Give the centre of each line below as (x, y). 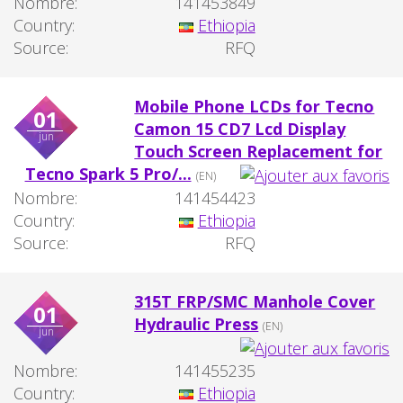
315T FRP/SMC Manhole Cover (255, 301)
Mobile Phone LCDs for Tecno (255, 107)
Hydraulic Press (197, 323)
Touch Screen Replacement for (259, 152)
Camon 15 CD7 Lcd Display (240, 129)
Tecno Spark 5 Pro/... (108, 174)
